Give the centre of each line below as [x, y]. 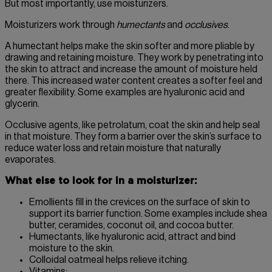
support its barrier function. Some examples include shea [148, 214]
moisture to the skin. [72, 249]
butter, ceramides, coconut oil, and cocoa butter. [131, 226]
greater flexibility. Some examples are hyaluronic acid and [125, 93]
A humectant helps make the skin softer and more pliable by [130, 46]
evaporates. [30, 160]
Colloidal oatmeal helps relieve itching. [109, 260]
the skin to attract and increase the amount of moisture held [131, 70]
